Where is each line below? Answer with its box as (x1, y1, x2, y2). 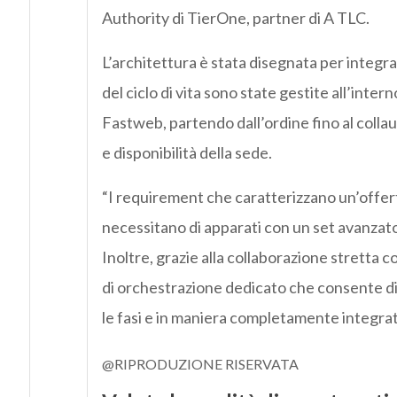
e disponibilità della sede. (101, 143, 272, 163)
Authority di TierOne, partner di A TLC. (101, 8, 370, 28)
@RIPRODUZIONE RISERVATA (101, 355, 299, 373)
